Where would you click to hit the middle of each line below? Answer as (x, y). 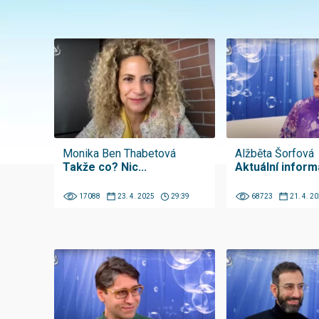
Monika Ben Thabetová (119, 153)
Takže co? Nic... (105, 167)
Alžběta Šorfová (274, 153)
